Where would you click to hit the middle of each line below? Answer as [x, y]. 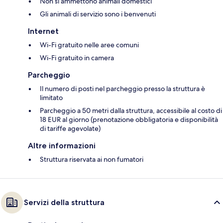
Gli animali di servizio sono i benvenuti [98, 14]
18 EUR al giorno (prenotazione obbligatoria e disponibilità [129, 120]
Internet [43, 31]
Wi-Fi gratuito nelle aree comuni [89, 45]
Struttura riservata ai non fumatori [92, 160]
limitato [51, 98]
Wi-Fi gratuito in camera [77, 58]
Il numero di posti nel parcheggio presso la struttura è [122, 89]
